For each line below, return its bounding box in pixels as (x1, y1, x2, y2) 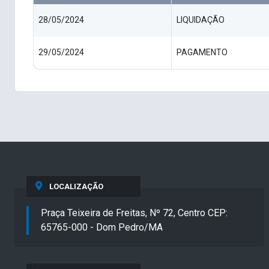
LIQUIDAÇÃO (177, 15, 225, 25)
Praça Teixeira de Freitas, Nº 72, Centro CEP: (41, 207, 228, 219)
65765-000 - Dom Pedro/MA (41, 222, 163, 234)
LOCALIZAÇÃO (49, 182, 103, 192)
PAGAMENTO (177, 47, 228, 58)
